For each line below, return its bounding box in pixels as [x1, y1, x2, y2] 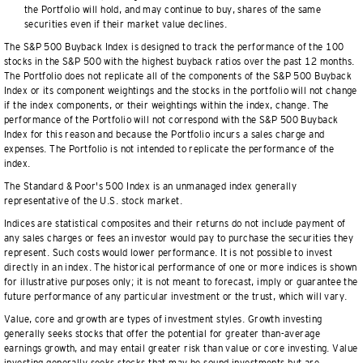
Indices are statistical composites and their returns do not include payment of [4, 218, 346, 229]
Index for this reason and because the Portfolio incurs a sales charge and [4, 129, 325, 140]
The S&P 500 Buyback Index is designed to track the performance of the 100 [4, 41, 344, 53]
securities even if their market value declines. [24, 19, 228, 30]
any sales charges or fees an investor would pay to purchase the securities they [4, 233, 353, 244]
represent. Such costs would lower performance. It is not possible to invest [4, 247, 333, 258]
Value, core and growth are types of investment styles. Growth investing [4, 314, 322, 325]
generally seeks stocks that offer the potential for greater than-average [4, 328, 320, 340]
